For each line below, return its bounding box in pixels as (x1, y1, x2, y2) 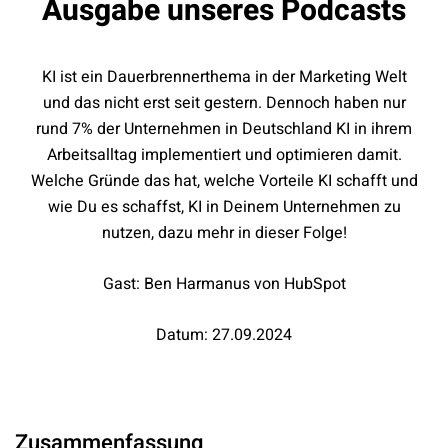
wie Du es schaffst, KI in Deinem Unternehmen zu (47, 195, 401, 219)
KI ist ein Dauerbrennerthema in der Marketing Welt (41, 65, 407, 89)
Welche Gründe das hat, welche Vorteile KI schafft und (30, 169, 418, 193)
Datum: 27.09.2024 (156, 323, 292, 347)
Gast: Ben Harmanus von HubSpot (102, 272, 346, 296)
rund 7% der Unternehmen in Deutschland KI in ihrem (36, 117, 412, 141)
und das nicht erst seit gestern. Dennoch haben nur (42, 91, 406, 115)
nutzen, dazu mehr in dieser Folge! (101, 221, 347, 245)
